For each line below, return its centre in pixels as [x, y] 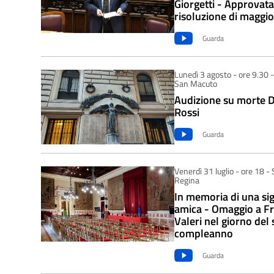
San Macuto [195, 83]
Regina [187, 180]
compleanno [203, 234]
